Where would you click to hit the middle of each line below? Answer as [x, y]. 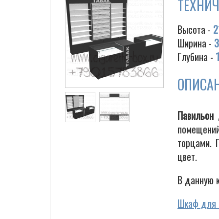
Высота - [195, 29]
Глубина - [197, 57]
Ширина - [196, 43]
